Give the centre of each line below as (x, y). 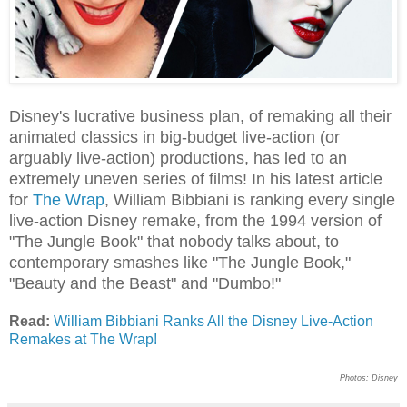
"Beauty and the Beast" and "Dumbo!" (145, 283)
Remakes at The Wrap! (83, 339)
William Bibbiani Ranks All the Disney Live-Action (213, 321)
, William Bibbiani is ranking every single (250, 199)
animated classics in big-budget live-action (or (174, 137)
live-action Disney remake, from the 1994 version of (195, 220)
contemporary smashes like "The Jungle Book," (180, 262)
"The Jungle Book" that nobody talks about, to (174, 241)
